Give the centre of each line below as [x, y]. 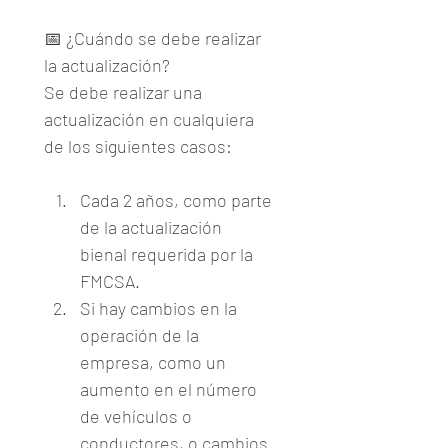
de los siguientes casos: [138, 146]
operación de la [139, 335]
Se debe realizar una [123, 92]
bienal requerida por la [166, 254]
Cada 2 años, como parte [176, 200]
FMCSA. [110, 281]
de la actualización [151, 227]
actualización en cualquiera [149, 119]
